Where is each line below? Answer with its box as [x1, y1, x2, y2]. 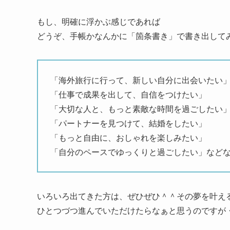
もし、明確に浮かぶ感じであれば [37, 15, 160, 27]
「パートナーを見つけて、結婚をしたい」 [50, 117, 206, 129]
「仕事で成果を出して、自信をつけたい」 [50, 88, 206, 100]
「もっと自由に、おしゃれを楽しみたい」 [50, 131, 206, 143]
